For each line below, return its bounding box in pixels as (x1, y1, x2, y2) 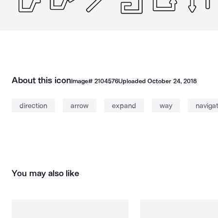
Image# (71, 77, 94, 85)
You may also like (12, 168, 80, 179)
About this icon (12, 75, 71, 86)
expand (112, 101, 136, 110)
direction (19, 101, 47, 110)
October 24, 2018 (147, 77, 197, 85)
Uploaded (118, 77, 148, 85)
